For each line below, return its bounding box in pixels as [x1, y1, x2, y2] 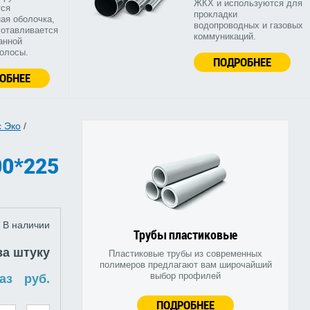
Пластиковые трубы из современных [109, 248, 262, 259]
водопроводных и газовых [193, 20, 303, 31]
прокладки [193, 9, 237, 20]
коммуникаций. [193, 31, 256, 42]
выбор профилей [150, 271, 221, 282]
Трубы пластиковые [134, 226, 237, 244]
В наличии [3, 219, 50, 231]
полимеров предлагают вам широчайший [99, 259, 272, 271]
